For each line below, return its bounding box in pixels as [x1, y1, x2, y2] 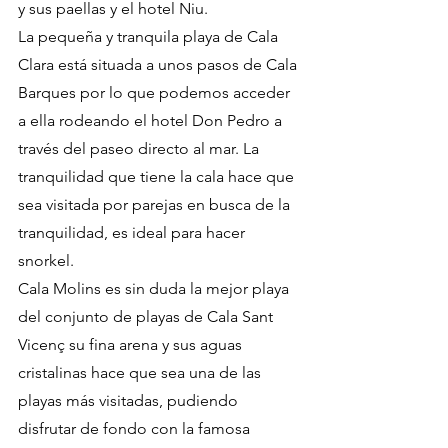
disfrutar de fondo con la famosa [18, 419, 254, 439]
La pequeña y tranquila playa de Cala [18, 27, 282, 47]
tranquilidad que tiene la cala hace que [18, 167, 298, 187]
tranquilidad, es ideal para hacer [18, 223, 249, 243]
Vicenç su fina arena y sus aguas [18, 335, 246, 355]
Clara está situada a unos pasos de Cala [18, 55, 301, 75]
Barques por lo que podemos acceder [18, 83, 294, 103]
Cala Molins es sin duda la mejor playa [18, 279, 293, 299]
